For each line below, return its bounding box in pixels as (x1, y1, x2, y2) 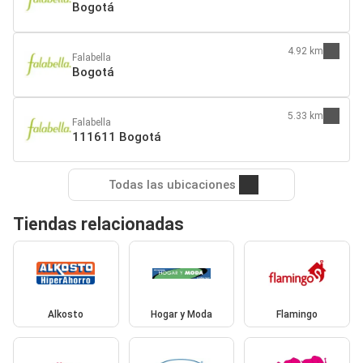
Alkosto (48, 309, 84, 321)
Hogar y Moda (150, 309, 212, 321)
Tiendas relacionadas (13, 213, 184, 234)
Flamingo (276, 309, 318, 321)
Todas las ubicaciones (108, 177, 236, 192)
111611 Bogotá (72, 129, 161, 144)
